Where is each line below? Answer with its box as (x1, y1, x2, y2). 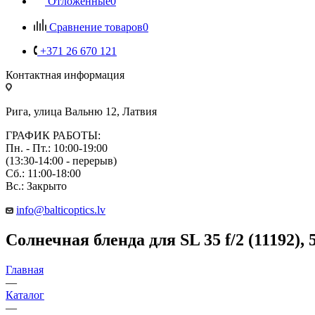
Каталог (6, 288, 44, 301)
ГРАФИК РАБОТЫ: (6, 129, 101, 141)
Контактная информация (6, 68, 124, 81)
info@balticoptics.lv (16, 203, 105, 216)
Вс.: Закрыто (6, 179, 67, 192)
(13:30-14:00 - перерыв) (6, 154, 117, 167)
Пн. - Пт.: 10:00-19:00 (6, 141, 108, 154)
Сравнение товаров (49, 20, 143, 33)
